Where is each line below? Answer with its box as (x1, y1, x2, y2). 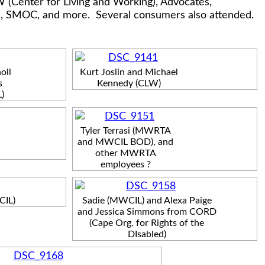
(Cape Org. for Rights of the (89, 218, 204, 228)
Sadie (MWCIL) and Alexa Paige (82, 195, 212, 205)
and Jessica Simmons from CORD (77, 206, 216, 216)
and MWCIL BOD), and (77, 137, 173, 147)
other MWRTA (95, 148, 156, 158)
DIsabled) (127, 229, 166, 239)
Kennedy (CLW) (97, 78, 161, 88)
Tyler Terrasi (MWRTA (80, 125, 171, 135)
